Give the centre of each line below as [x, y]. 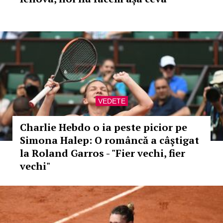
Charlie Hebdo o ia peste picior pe [104, 127]
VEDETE [111, 101]
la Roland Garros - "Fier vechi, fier [103, 153]
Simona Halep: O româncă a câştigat [110, 140]
